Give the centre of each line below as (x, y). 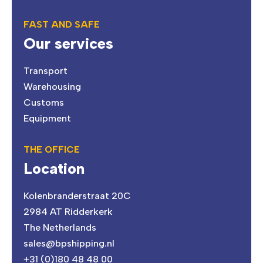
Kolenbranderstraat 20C (77, 196)
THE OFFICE (52, 150)
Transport (46, 71)
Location (54, 169)
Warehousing (53, 87)
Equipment (48, 119)
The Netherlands (60, 228)
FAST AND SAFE (62, 25)
